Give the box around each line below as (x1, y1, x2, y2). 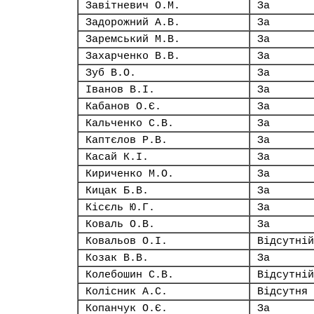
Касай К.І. (86, 151, 149, 163)
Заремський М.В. (86, 34, 180, 45)
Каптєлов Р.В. (86, 135, 168, 146)
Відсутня (257, 286, 308, 297)
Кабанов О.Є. (86, 101, 161, 112)
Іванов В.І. (86, 84, 155, 95)
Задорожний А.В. (86, 17, 180, 28)
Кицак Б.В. (86, 185, 149, 196)
